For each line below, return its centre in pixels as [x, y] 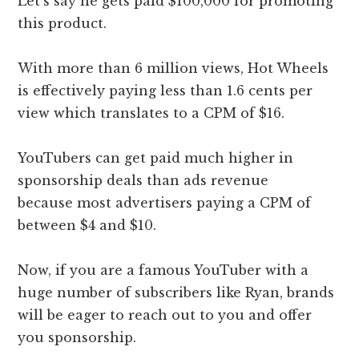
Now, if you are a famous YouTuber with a [163, 270]
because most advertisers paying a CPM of [165, 203]
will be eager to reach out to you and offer [165, 315]
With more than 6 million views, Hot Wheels [173, 69]
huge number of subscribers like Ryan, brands [176, 293]
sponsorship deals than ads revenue [143, 181]
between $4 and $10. [87, 226]
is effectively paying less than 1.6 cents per [165, 91]
